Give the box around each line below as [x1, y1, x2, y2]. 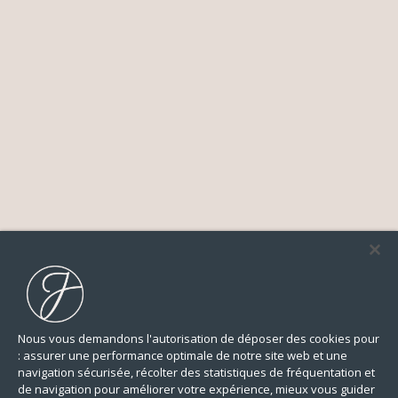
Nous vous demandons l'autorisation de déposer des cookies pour [18, 330, 379, 346]
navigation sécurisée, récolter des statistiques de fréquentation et [18, 364, 375, 380]
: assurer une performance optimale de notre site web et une [18, 347, 347, 363]
